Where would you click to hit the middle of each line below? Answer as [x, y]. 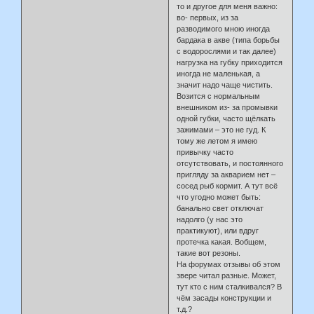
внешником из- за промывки [227, 107]
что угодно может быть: [219, 197]
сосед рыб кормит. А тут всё [227, 185]
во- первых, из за [208, 17]
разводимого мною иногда [224, 28]
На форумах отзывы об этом [229, 264]
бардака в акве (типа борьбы [228, 40]
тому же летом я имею [217, 141]
